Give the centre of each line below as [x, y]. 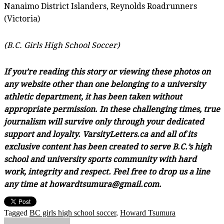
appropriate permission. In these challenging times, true [112, 109]
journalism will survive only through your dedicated [104, 121]
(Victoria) [22, 18]
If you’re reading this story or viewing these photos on [107, 71]
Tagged [17, 212]
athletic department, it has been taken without [93, 96]
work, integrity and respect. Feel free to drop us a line [107, 171]
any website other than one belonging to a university [105, 84]
